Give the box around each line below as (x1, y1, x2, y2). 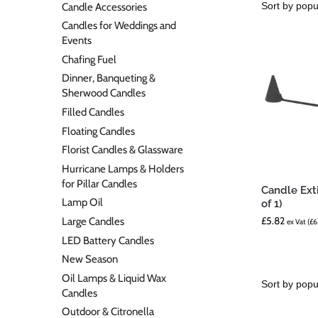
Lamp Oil (62, 196, 103, 209)
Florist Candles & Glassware (62, 143, 183, 157)
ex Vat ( (286, 216, 309, 226)
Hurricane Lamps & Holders (62, 162, 184, 175)
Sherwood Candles (62, 87, 146, 100)
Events (62, 34, 92, 48)
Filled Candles (62, 105, 124, 119)
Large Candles (62, 214, 124, 228)
